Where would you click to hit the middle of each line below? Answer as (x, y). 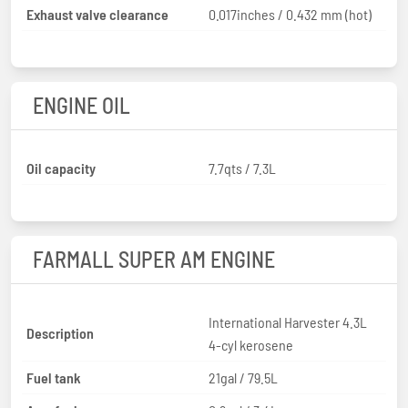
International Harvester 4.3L (288, 321)
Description (60, 333)
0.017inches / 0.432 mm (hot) (290, 14)
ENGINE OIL (82, 105)
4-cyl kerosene (251, 344)
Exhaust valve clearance (97, 14)
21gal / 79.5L (243, 377)
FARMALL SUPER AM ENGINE (154, 259)
